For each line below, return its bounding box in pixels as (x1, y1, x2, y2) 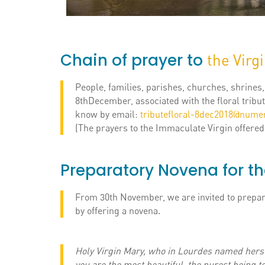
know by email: (75, 108, 140, 121)
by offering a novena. (75, 205, 160, 217)
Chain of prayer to (60, 50, 207, 72)
